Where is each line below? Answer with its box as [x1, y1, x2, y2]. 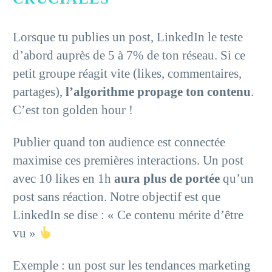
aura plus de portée [114, 171, 220, 186]
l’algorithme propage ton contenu [66, 84, 251, 99]
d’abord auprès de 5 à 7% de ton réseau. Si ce [13, 47, 245, 63]
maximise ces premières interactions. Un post [13, 152, 243, 168]
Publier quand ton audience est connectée [13, 134, 225, 149]
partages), [13, 84, 66, 99]
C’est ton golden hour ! [13, 102, 133, 117]
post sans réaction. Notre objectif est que [13, 189, 220, 204]
